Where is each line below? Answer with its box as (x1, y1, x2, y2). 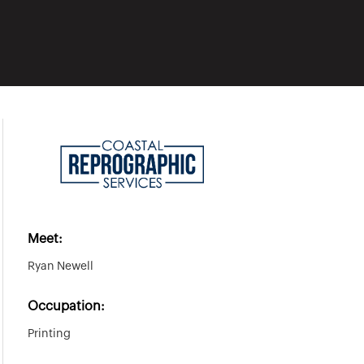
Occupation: (27, 299, 105, 313)
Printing (27, 327, 71, 340)
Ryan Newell (27, 260, 93, 272)
